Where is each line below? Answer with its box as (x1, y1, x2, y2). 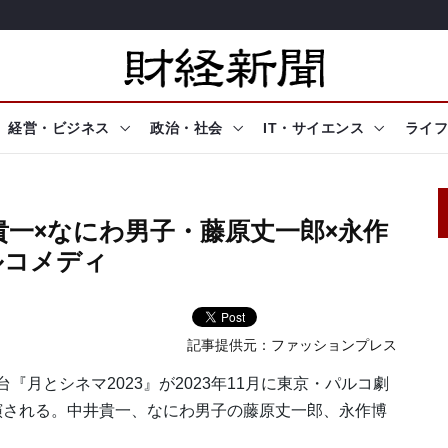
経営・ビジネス (8, 120, 110, 136)
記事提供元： (187, 337, 272, 354)
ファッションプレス (271, 337, 398, 354)
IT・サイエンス (263, 120, 364, 136)
